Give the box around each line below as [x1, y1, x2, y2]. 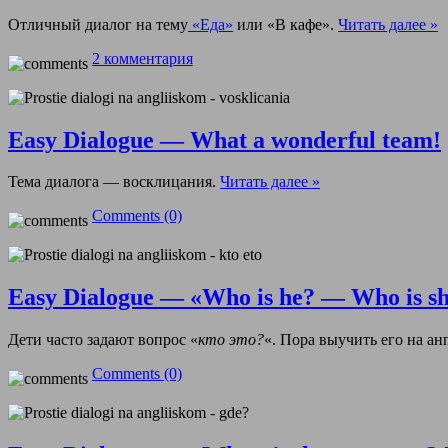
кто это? [198, 331, 264, 349]
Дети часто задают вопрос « [8, 331, 198, 349]
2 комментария [92, 49, 193, 67]
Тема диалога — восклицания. [8, 173, 220, 191]
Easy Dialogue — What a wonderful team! [8, 126, 441, 153]
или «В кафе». [233, 15, 338, 33]
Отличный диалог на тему [8, 15, 188, 33]
